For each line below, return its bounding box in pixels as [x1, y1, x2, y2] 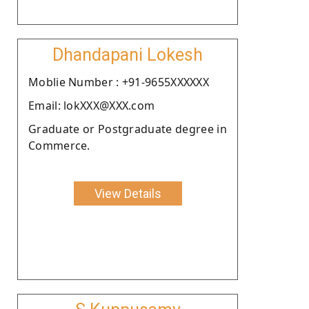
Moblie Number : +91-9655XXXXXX [28, 74, 209, 90]
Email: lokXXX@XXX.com [28, 97, 155, 113]
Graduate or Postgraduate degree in [28, 121, 227, 137]
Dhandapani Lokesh [52, 44, 203, 65]
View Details [94, 186, 161, 201]
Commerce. [28, 137, 90, 153]
